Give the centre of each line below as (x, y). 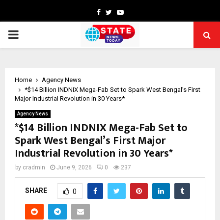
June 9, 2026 (74, 167)
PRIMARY (32, 34)
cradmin (34, 167)
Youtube (136, 12)
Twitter (123, 12)
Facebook (115, 12)
